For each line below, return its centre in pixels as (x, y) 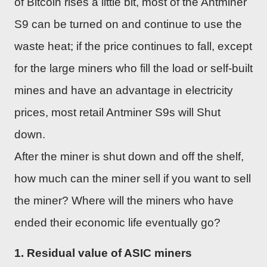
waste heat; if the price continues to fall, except (133, 46)
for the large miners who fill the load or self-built (133, 68)
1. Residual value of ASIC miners (103, 253)
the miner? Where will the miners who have (124, 200)
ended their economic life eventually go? (117, 222)
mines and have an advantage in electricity (124, 90)
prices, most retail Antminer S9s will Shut (117, 112)
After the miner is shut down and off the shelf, (129, 156)
